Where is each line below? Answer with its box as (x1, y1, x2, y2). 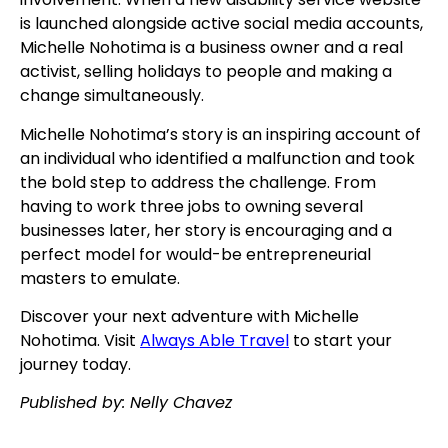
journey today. (20, 353, 131, 377)
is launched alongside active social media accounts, (20, 12, 423, 36)
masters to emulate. (20, 266, 180, 290)
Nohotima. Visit (20, 329, 140, 353)
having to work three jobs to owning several (20, 194, 363, 218)
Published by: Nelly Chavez (20, 391, 232, 415)
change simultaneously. (20, 84, 204, 108)
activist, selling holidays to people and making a (20, 60, 392, 84)
